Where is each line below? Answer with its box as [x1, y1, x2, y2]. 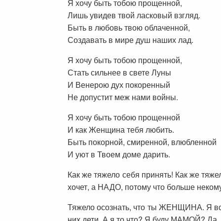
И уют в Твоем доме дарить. [68, 148, 170, 160]
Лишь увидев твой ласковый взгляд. [68, 9, 200, 21]
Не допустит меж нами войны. [68, 91, 178, 103]
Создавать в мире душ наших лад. [68, 34, 193, 45]
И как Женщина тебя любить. [68, 123, 174, 135]
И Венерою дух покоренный [68, 78, 170, 90]
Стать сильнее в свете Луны [68, 66, 171, 78]
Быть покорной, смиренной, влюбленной [68, 136, 217, 147]
